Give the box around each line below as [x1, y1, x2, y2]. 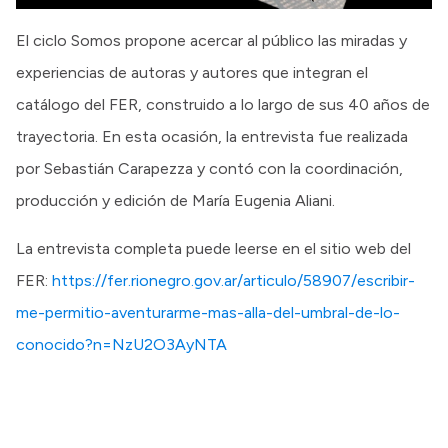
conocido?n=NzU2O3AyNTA [16, 335, 227, 355]
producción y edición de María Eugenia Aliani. [16, 191, 335, 211]
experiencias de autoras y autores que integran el [16, 63, 368, 83]
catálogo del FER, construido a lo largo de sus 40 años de [16, 95, 430, 115]
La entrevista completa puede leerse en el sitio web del [16, 239, 411, 259]
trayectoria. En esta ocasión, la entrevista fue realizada [16, 127, 408, 147]
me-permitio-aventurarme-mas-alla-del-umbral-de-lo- [16, 303, 400, 323]
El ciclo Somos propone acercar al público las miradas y [16, 31, 407, 51]
